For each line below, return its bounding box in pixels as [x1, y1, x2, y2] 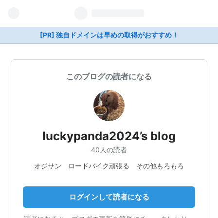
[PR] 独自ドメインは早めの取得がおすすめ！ [39, 31, 179, 39]
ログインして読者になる [69, 192, 149, 201]
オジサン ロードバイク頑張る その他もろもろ [34, 161, 184, 170]
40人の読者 [91, 145, 127, 154]
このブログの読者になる [66, 72, 152, 81]
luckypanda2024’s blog [42, 129, 176, 143]
